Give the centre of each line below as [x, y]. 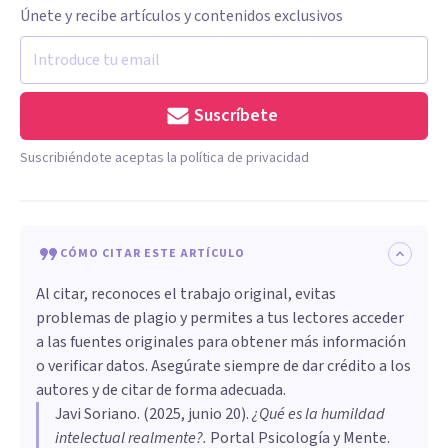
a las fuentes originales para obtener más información [221, 341]
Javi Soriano [96, 413]
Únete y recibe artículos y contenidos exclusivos [181, 15]
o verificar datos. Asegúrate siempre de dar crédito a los [223, 365]
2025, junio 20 [195, 413]
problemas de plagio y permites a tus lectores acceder [220, 317]
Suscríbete [236, 115]
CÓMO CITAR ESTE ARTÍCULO [152, 253]
